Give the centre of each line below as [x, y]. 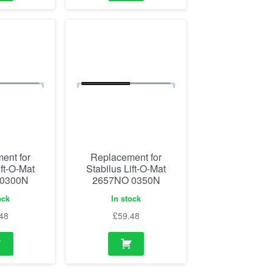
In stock [126, 198]
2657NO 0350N [126, 180]
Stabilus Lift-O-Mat [126, 169]
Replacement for [126, 157]
